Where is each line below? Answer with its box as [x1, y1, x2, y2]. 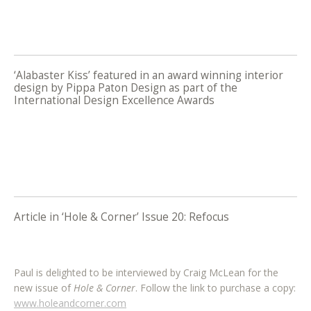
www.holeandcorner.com [14, 296, 126, 310]
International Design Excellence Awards [14, 92, 215, 108]
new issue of [14, 280, 74, 294]
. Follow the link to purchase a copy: [135, 280, 296, 294]
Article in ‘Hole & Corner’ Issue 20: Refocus [14, 210, 229, 225]
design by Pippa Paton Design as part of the [14, 80, 237, 95]
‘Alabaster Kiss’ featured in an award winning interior [14, 67, 283, 83]
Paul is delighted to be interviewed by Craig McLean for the [14, 265, 278, 279]
